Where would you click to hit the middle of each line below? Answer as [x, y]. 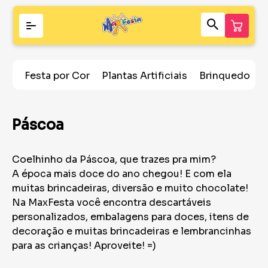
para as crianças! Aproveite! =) [84, 246]
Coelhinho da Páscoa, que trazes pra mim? [114, 160]
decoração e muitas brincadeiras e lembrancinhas [132, 232]
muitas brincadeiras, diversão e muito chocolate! [130, 188]
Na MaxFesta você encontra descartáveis [112, 203]
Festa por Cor [57, 76]
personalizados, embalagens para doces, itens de [130, 217]
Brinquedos [227, 76]
